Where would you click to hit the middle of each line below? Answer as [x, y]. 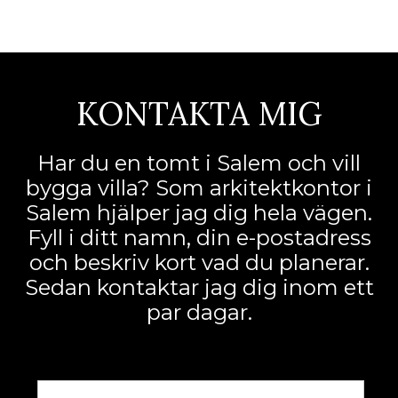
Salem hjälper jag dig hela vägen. [199, 212]
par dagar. [199, 312]
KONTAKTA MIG [199, 113]
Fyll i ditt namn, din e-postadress [199, 237]
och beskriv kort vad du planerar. [199, 262]
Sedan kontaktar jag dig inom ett [199, 287]
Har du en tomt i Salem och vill [199, 163]
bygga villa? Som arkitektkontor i [199, 187]
